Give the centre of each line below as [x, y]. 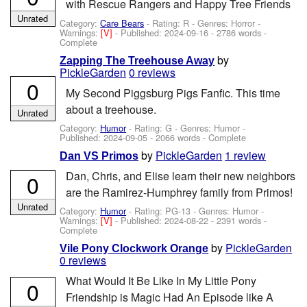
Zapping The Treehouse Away [137, 61]
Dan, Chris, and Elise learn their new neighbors [180, 175]
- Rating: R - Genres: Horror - [202, 23]
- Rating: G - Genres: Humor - [186, 127]
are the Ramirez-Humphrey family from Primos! [179, 192]
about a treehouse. [111, 109]
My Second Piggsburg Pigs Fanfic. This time [173, 93]
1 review [246, 156]
